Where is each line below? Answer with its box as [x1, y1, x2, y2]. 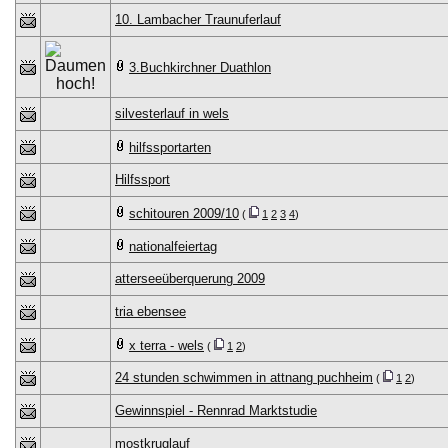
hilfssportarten [129, 140, 211, 155]
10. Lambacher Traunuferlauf [115, 12, 281, 27]
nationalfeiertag [129, 239, 217, 254]
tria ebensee [115, 304, 186, 319]
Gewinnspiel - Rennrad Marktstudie [115, 403, 317, 418]
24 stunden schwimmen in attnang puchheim [115, 370, 373, 385]
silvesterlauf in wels [115, 106, 229, 121]
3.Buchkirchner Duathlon [129, 60, 271, 75]
